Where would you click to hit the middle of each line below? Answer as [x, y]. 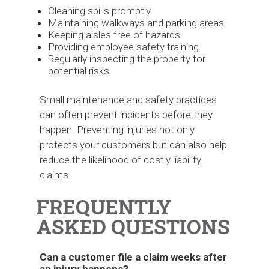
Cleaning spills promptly [100, 11]
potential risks [79, 71]
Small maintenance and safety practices [128, 99]
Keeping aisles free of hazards [114, 35]
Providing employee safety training [124, 47]
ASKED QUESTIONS [133, 226]
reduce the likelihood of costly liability [121, 159]
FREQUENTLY [104, 206]
